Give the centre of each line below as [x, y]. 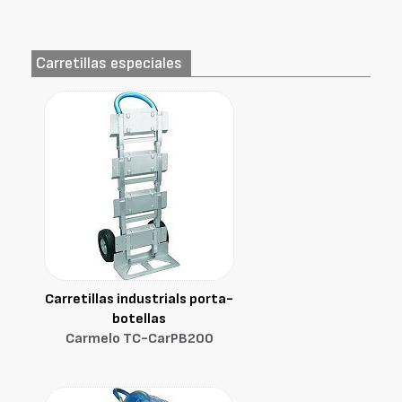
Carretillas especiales [109, 63]
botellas [139, 319]
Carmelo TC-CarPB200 [139, 339]
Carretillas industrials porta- [139, 299]
